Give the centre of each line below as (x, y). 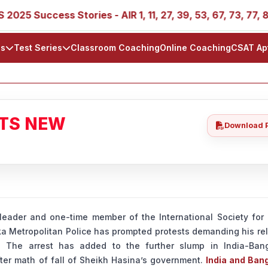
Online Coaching (195, 48)
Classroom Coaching (115, 48)
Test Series (38, 48)
